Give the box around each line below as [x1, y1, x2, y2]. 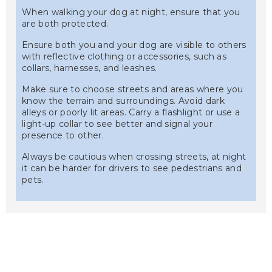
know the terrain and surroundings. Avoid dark [22, 95, 225, 107]
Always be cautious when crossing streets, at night [22, 151, 246, 163]
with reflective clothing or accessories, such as [22, 51, 227, 63]
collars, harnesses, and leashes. [22, 63, 157, 74]
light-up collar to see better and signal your [22, 118, 213, 130]
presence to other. [22, 130, 104, 141]
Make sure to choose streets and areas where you [22, 84, 243, 95]
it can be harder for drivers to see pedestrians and [22, 163, 242, 174]
